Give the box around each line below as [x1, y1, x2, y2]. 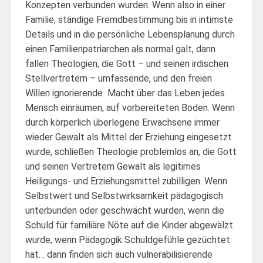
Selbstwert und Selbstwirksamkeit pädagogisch [25, 190, 223, 201]
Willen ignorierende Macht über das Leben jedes [25, 87, 225, 99]
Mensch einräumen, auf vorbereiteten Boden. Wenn [25, 102, 235, 113]
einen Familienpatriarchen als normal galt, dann [25, 43, 215, 55]
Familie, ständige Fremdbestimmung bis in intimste [25, 14, 233, 25]
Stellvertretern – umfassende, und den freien [25, 72, 212, 84]
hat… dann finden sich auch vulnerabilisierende [25, 248, 213, 260]
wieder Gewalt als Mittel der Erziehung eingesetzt [25, 131, 232, 143]
